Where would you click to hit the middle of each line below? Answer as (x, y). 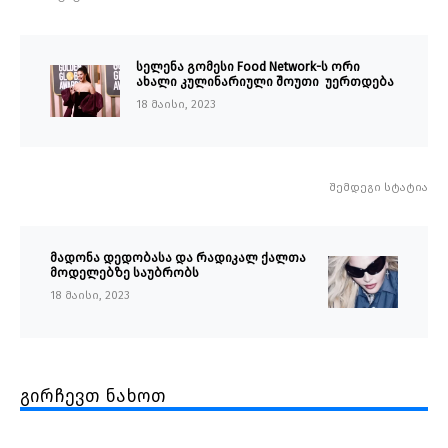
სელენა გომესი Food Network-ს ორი (248, 67)
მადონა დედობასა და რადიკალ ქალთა (178, 258)
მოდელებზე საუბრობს (124, 273)
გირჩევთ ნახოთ (93, 396)
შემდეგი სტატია (378, 188)
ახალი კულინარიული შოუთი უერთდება (265, 82)
